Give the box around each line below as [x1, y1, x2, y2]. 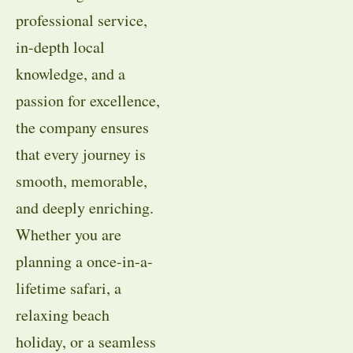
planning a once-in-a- [16, 251, 153, 273]
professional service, [16, 9, 147, 32]
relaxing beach [16, 304, 110, 326]
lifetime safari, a [16, 277, 121, 299]
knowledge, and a [16, 63, 125, 85]
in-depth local [16, 36, 105, 58]
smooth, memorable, [16, 170, 147, 192]
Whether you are [16, 224, 121, 246]
